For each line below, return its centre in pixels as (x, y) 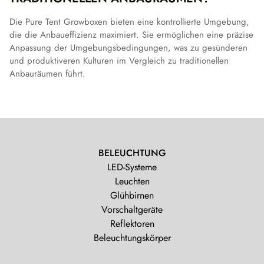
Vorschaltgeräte (132, 210)
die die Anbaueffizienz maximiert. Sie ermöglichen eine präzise (131, 35)
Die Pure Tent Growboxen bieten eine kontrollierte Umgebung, (129, 22)
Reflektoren (132, 224)
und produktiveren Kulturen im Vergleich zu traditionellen (119, 61)
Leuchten (132, 181)
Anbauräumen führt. (47, 74)
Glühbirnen (132, 196)
